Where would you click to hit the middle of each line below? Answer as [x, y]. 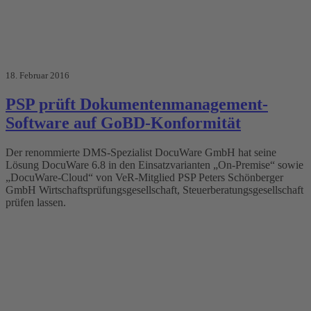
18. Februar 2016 [37, 75]
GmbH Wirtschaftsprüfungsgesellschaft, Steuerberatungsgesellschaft [154, 190]
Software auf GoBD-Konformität [123, 123]
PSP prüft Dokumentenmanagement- [137, 104]
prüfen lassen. [36, 202]
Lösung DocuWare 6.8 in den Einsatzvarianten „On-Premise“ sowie [154, 165]
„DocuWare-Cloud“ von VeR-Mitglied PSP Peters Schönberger [144, 177]
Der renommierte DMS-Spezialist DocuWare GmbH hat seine [141, 152]
